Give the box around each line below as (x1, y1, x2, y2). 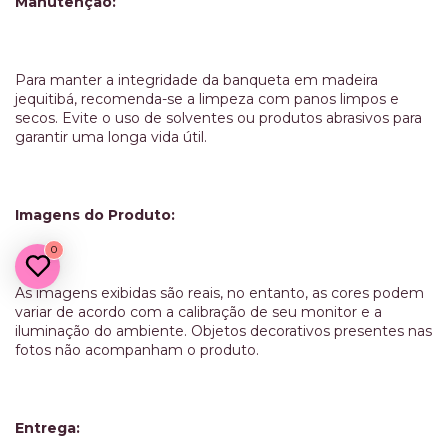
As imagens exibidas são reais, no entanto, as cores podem (15, 283, 424, 302)
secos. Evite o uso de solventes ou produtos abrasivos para (15, 108, 422, 127)
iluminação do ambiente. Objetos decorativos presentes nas (15, 321, 432, 340)
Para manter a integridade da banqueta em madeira (15, 70, 378, 89)
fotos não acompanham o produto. (15, 340, 259, 359)
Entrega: (15, 418, 80, 437)
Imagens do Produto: (15, 205, 175, 224)
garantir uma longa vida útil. (15, 127, 207, 146)
